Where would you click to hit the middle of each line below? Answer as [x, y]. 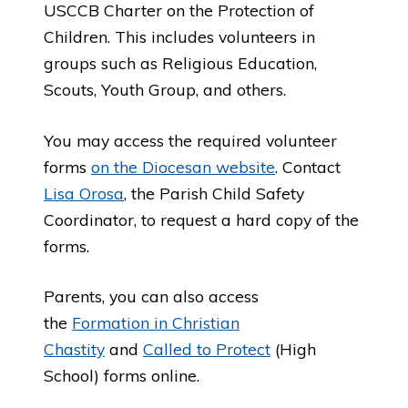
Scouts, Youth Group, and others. [165, 90]
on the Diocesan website [183, 166]
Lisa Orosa [84, 193]
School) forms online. [122, 376]
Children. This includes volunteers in [179, 37]
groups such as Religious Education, [180, 63]
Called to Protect [207, 349]
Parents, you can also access [151, 296]
